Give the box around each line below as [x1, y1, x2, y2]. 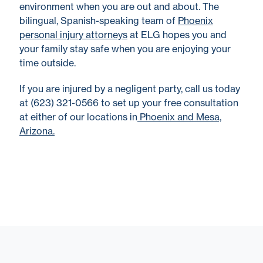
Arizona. [19, 125, 55, 137]
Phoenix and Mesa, [137, 111, 221, 123]
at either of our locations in [19, 111, 137, 123]
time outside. [19, 57, 76, 69]
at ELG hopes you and [127, 29, 227, 41]
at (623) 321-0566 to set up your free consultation [19, 97, 238, 109]
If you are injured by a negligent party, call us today [19, 83, 240, 95]
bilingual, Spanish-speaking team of [19, 15, 178, 27]
